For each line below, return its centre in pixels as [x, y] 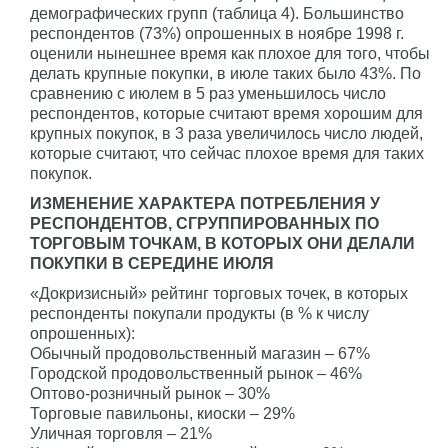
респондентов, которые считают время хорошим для [226, 113]
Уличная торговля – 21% [121, 433]
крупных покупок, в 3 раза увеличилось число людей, [226, 133]
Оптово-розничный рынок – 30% [150, 393]
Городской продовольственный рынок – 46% [196, 373]
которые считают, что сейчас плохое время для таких [227, 153]
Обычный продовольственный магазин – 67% [200, 353]
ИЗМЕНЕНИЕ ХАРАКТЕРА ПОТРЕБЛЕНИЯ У [205, 203]
